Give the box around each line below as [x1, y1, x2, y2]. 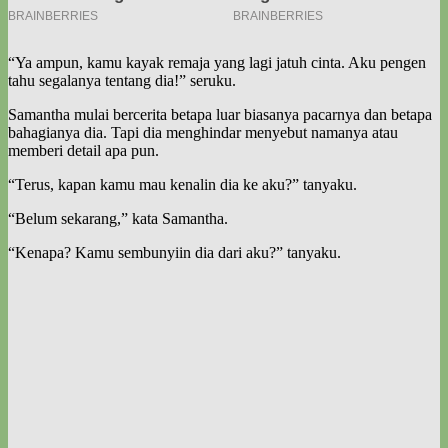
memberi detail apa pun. [8, 141, 159, 159]
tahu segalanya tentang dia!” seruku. [8, 71, 236, 89]
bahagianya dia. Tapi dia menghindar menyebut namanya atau [8, 123, 398, 141]
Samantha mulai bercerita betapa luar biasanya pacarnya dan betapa [8, 105, 432, 123]
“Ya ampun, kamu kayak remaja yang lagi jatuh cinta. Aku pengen [8, 53, 426, 71]
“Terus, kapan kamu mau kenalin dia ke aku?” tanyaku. [8, 175, 357, 193]
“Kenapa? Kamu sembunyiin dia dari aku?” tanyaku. [8, 243, 341, 261]
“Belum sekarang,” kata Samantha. [8, 209, 228, 227]
